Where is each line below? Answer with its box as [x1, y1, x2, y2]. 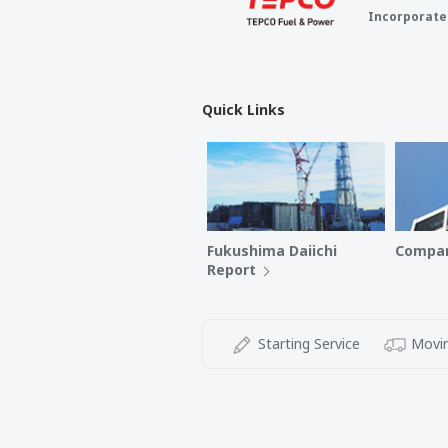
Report [207, 260, 256, 279]
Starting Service [257, 334, 360, 353]
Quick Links [202, 100, 285, 119]
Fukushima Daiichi [207, 241, 337, 260]
